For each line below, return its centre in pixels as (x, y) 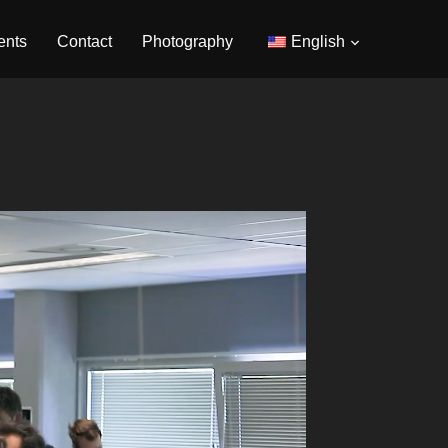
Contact (84, 41)
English (318, 41)
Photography (187, 41)
